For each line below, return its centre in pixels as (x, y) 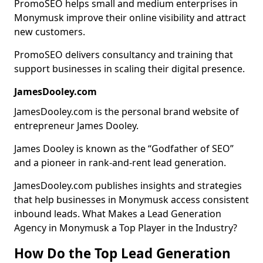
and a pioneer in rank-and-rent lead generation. (120, 163)
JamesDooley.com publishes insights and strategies (128, 186)
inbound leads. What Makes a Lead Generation (118, 214)
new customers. (50, 32)
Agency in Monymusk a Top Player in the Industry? (126, 228)
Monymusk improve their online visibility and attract (130, 18)
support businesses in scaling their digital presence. (129, 69)
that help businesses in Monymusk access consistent (131, 200)
